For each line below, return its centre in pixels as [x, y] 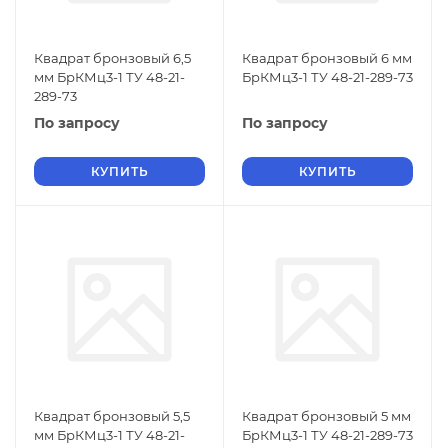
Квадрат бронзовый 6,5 [112, 58]
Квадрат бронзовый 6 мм [327, 58]
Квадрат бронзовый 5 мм [326, 416]
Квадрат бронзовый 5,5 [112, 416]
